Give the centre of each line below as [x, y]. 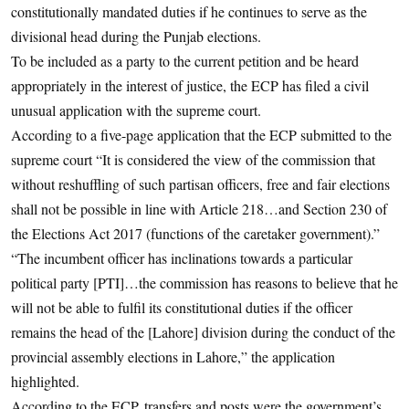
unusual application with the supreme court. [136, 110]
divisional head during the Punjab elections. [136, 37]
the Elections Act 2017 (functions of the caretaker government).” [195, 234]
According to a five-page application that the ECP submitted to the [201, 135]
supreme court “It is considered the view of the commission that [193, 160]
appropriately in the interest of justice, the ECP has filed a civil [190, 86]
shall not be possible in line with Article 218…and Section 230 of [199, 209]
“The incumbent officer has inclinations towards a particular [182, 258]
